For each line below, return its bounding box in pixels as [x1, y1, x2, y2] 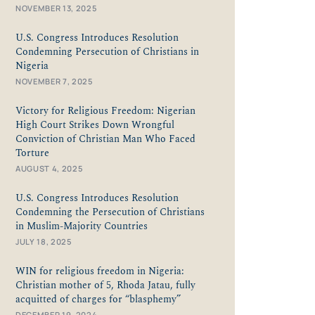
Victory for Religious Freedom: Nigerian [15, 103, 195, 119]
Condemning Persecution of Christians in [15, 44, 199, 60]
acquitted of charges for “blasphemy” [15, 291, 181, 307]
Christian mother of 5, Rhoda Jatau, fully [15, 277, 195, 293]
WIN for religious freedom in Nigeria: [15, 263, 184, 279]
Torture [15, 145, 52, 161]
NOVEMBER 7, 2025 [15, 75, 94, 86]
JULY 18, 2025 [15, 236, 72, 247]
